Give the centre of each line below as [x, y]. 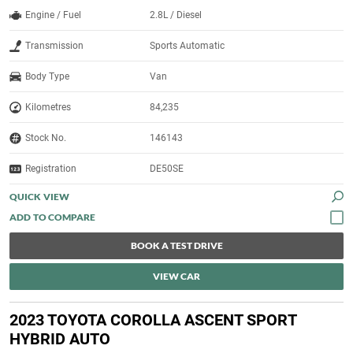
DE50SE [167, 169]
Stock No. [46, 138]
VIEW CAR [176, 277]
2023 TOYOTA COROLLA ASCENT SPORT [153, 320]
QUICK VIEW [39, 197]
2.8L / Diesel [176, 15]
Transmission [54, 46]
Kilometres [48, 108]
